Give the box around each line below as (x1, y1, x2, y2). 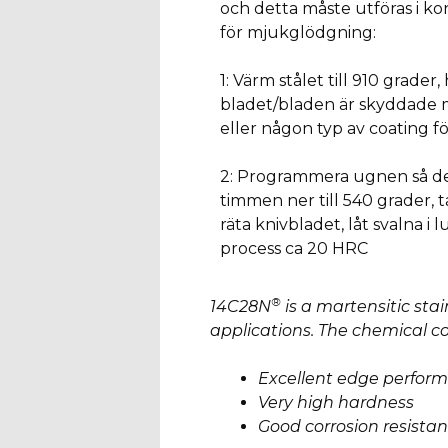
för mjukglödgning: (219, 22, 376, 42)
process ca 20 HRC (219, 238, 368, 258)
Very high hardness (257, 392, 414, 412)
